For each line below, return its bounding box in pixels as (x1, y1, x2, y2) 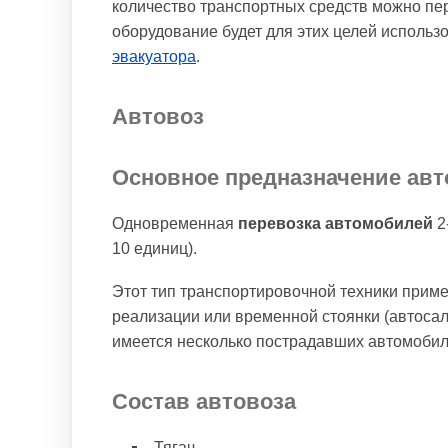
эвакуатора (112, 48, 196, 65)
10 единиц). (112, 240, 197, 257)
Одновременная (112, 215, 238, 232)
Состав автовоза (112, 389, 296, 414)
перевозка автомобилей (238, 215, 433, 232)
